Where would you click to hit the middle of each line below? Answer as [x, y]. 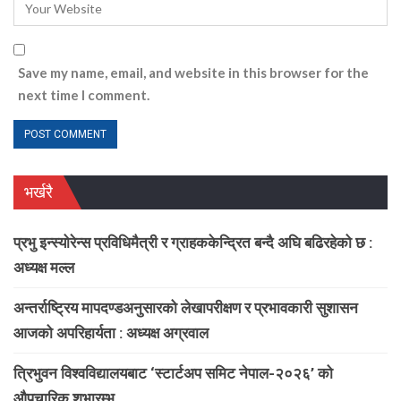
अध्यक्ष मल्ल [44, 267]
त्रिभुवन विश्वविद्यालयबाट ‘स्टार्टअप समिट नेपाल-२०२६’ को [173, 373]
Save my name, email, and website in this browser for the [193, 72]
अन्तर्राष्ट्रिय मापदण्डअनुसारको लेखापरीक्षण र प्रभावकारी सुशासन [186, 307]
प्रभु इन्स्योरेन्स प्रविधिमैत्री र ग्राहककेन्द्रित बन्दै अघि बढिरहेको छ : [193, 242]
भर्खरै [38, 192]
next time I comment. [84, 94]
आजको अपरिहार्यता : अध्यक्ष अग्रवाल [111, 333]
